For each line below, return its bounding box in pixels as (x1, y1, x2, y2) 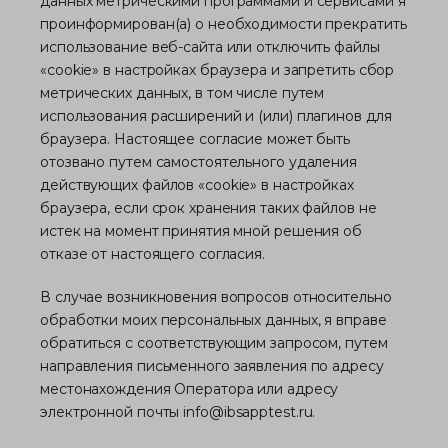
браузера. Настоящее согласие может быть (40, 130, 351, 148)
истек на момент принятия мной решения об (40, 222, 362, 240)
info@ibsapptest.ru (183, 403, 313, 421)
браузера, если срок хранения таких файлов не (40, 199, 377, 217)
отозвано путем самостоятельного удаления (40, 153, 357, 171)
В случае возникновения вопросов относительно (40, 288, 392, 306)
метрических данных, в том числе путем (40, 84, 325, 102)
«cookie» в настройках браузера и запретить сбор (40, 61, 395, 79)
